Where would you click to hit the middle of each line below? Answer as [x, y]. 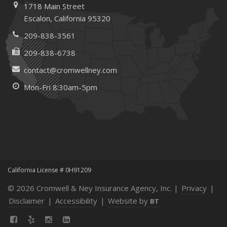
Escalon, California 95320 [67, 18]
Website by [129, 200]
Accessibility [76, 200]
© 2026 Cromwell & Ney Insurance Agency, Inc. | [94, 188]
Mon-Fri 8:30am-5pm [61, 87]
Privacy [194, 188]
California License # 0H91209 [49, 170]
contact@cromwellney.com [71, 70]
